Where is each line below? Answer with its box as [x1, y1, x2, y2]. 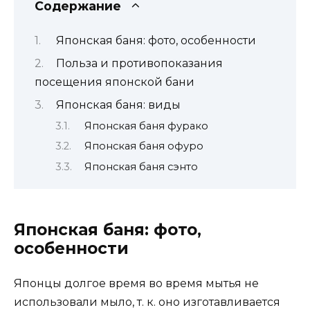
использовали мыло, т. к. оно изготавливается [14, 295, 280, 309]
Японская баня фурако [84, 119, 208, 132]
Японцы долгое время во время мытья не [14, 276, 259, 290]
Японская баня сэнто [84, 160, 198, 173]
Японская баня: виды [55, 98, 181, 112]
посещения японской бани [35, 75, 194, 89]
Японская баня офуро [84, 140, 203, 153]
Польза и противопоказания [55, 56, 223, 70]
